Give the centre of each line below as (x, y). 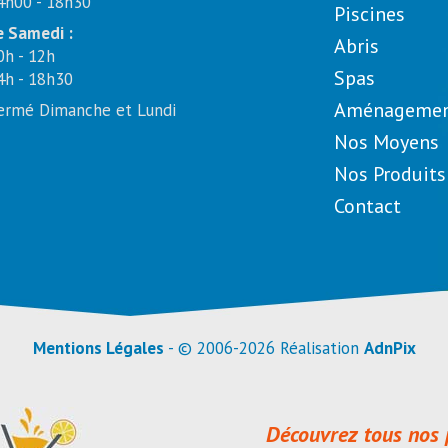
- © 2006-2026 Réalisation (263, 348)
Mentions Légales (98, 348)
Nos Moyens (386, 142)
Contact (367, 206)
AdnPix (389, 348)
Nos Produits (389, 174)
